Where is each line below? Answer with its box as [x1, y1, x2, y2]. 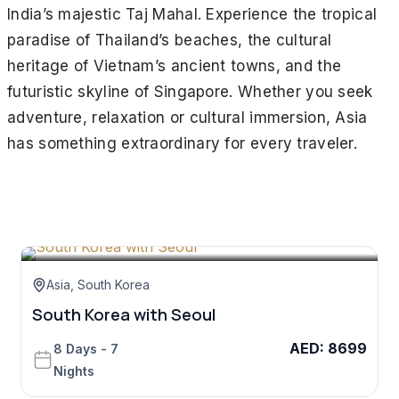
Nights [53, 363, 94, 379]
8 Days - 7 [53, 341, 118, 357]
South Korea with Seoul [32, 304, 216, 326]
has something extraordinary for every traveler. [7, 134, 358, 153]
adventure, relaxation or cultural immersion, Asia [7, 109, 368, 127]
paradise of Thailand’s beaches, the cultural [7, 31, 332, 50]
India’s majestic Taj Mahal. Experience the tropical [7, 5, 378, 24]
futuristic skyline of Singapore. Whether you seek [7, 83, 373, 102]
